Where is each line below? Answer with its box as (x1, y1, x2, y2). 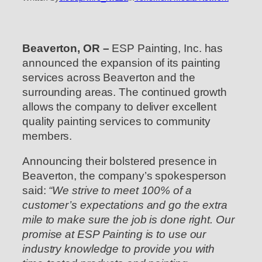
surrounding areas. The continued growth (22, 85, 227, 98)
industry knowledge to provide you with (22, 243, 215, 256)
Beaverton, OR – (22, 42, 112, 54)
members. (22, 129, 73, 142)
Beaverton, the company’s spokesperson (22, 170, 227, 182)
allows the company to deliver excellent (22, 100, 217, 113)
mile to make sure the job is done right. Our (22, 213, 235, 226)
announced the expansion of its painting (22, 56, 221, 69)
